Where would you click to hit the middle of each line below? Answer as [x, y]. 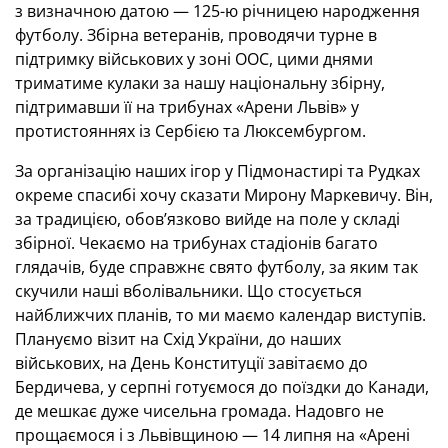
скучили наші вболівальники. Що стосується [188, 291]
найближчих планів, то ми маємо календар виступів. [220, 315]
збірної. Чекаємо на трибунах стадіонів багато [196, 243]
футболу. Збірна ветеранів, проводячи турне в [196, 35]
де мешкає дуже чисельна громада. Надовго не [199, 411]
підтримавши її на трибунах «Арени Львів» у [187, 107]
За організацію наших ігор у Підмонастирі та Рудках [217, 171]
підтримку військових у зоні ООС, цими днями [194, 59]
